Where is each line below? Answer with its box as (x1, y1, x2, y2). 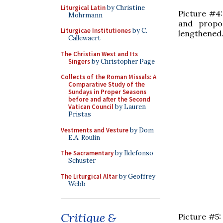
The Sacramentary (61, 149, 113, 157)
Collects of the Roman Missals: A (61, 73, 156, 81)
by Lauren (113, 103, 146, 111)
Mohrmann (68, 10, 103, 19)
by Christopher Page (90, 57, 155, 66)
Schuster (68, 156, 96, 165)
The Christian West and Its (61, 49, 138, 58)
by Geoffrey (117, 172, 155, 181)
